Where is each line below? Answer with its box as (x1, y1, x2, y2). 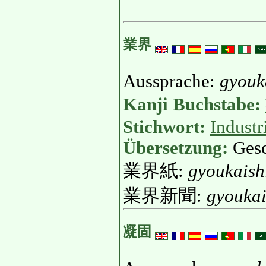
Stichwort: (123, 116, 210, 137)
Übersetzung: (123, 137, 233, 158)
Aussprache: (123, 71, 220, 91)
